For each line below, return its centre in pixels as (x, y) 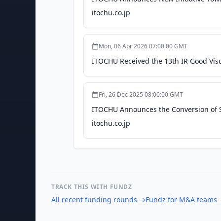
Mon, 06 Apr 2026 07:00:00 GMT (143, 46)
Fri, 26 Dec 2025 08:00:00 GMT (141, 94)
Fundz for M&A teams (181, 200)
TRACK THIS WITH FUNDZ (92, 187)
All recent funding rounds (94, 200)
